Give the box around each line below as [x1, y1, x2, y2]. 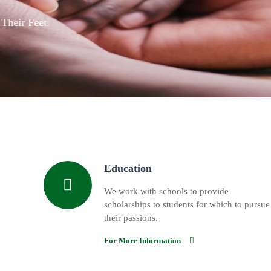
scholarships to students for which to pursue [104, 200, 270, 210]
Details [180, 33, 215, 47]
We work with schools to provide [104, 186, 229, 197]
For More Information [104, 236, 181, 246]
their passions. [104, 213, 158, 223]
